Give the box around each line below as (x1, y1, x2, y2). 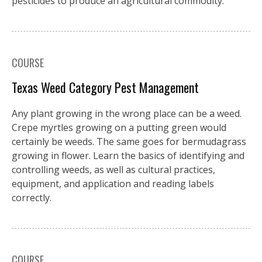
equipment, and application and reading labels (12, 177, 214, 190)
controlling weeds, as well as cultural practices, (12, 163, 215, 176)
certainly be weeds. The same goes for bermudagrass (12, 135, 246, 148)
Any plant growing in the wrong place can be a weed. (12, 106, 242, 120)
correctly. (12, 191, 51, 204)
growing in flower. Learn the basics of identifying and (12, 149, 244, 162)
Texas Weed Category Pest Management (12, 77, 199, 96)
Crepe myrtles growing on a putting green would (12, 120, 226, 134)
